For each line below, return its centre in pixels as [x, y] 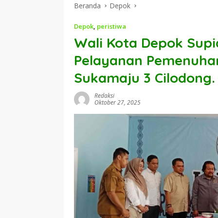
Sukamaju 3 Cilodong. [145, 78]
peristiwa [111, 26]
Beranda [87, 6]
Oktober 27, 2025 [118, 102]
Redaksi [104, 96]
